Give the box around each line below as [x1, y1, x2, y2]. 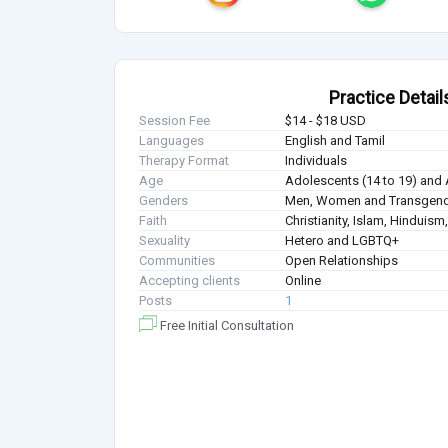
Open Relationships [285, 253, 399, 269]
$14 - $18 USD [285, 113, 367, 129]
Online [285, 273, 322, 289]
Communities [139, 253, 215, 269]
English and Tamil [285, 133, 386, 149]
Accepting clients [139, 273, 240, 289]
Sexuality [139, 233, 190, 249]
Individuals [285, 153, 348, 169]
